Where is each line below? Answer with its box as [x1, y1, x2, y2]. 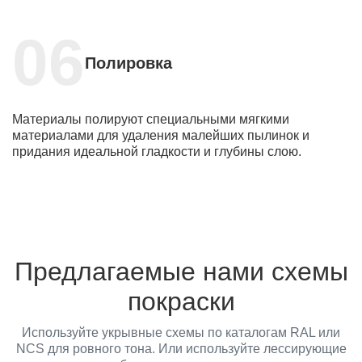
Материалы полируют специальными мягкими [12, 112, 289, 126]
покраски [127, 286, 235, 316]
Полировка [85, 53, 172, 72]
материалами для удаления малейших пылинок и [12, 128, 309, 142]
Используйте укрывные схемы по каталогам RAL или [22, 325, 340, 339]
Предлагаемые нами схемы [14, 256, 348, 286]
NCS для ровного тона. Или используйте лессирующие [15, 341, 347, 356]
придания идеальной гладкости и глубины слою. [12, 144, 301, 158]
